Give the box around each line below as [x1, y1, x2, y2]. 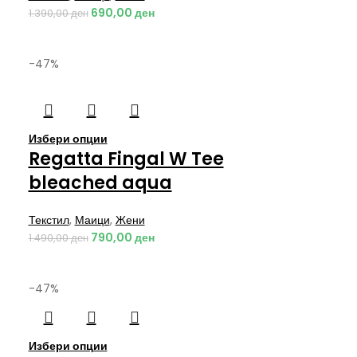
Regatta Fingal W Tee [28, 147, 224, 171]
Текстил [28, 212, 69, 228]
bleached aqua [28, 171, 172, 195]
